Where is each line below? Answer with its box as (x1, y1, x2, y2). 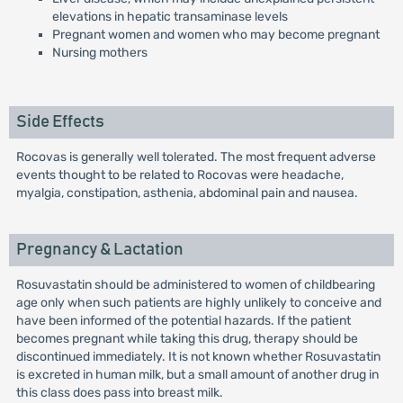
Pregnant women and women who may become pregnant (51, 27, 380, 42)
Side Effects (15, 113, 104, 130)
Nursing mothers (51, 45, 148, 60)
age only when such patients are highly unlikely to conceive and (15, 295, 381, 310)
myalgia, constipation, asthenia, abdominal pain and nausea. (15, 185, 358, 201)
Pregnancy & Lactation (15, 241, 184, 258)
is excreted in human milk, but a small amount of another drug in (15, 367, 379, 382)
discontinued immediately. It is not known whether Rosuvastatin (15, 349, 381, 364)
